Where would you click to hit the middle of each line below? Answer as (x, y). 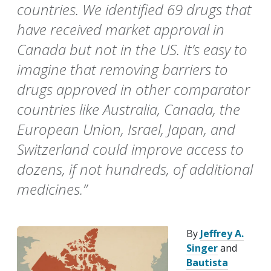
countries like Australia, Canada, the (129, 109)
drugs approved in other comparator (133, 90)
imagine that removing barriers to (122, 70)
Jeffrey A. (222, 234)
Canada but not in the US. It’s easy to (132, 50)
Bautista (207, 263)
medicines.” (52, 189)
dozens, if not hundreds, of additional (135, 169)
